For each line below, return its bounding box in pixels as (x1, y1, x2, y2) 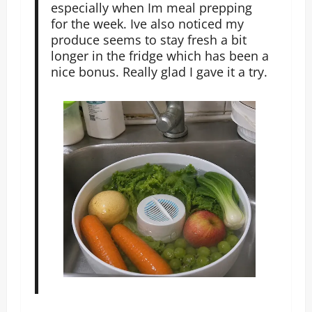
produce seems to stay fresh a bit (50, 31, 247, 48)
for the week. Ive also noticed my (50, 15, 244, 32)
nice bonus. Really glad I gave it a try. (50, 63, 267, 80)
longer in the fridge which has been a (50, 47, 269, 64)
